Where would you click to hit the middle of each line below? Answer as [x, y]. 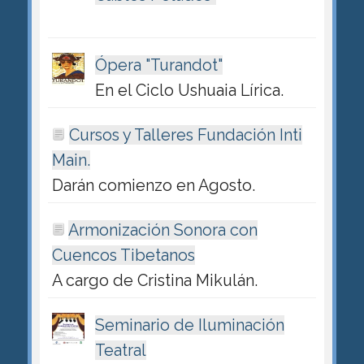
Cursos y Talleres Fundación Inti [185, 134]
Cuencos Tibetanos [123, 256]
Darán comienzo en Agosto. [153, 185]
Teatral [120, 351]
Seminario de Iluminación [189, 325]
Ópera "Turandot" [158, 65]
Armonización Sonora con [162, 230]
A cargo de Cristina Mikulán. [154, 281]
